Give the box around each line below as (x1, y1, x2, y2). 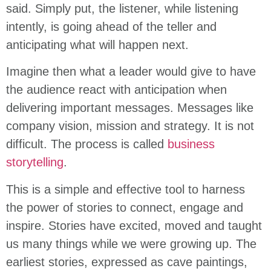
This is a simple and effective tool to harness (6, 182, 245, 196)
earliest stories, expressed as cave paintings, (6, 255, 247, 269)
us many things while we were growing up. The (6, 237, 256, 250)
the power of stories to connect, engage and (6, 200, 243, 214)
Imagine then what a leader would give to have (6, 65, 256, 79)
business (168, 137, 215, 151)
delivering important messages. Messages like (6, 101, 253, 115)
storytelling (6, 155, 64, 169)
